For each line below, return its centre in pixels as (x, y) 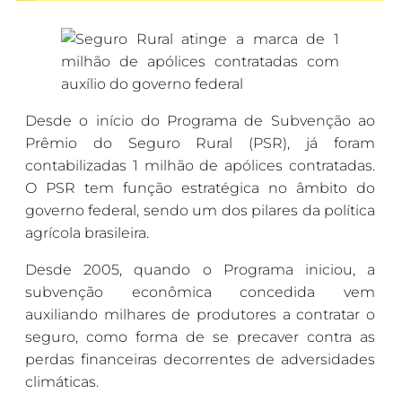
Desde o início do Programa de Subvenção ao (200, 120)
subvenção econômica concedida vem (200, 292)
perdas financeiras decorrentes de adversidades (200, 359)
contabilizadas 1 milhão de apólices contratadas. (200, 165)
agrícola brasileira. (87, 232)
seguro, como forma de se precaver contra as (200, 336)
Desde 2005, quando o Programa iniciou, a (200, 269)
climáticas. (62, 381)
